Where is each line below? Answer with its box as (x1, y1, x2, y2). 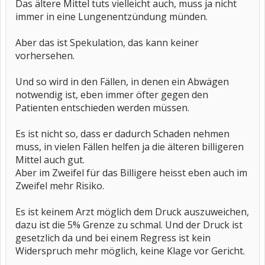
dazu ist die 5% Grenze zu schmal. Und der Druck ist (15, 218, 243, 231)
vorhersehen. (15, 49, 75, 62)
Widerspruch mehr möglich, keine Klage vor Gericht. (15, 244, 245, 257)
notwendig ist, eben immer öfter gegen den (15, 88, 208, 101)
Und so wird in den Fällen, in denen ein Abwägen (15, 75, 229, 88)
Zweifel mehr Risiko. (15, 179, 104, 192)
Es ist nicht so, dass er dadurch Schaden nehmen (15, 127, 230, 140)
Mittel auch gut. (15, 153, 85, 166)
